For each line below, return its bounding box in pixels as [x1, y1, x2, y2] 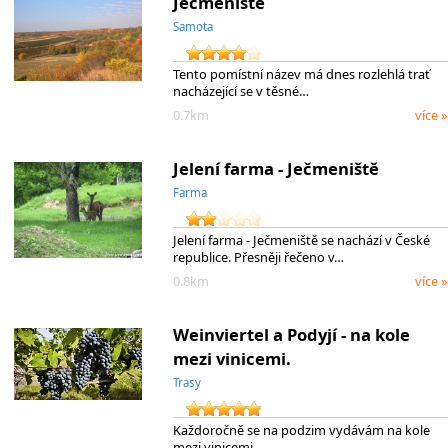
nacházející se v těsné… [172, 81, 309, 100]
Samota [172, 19, 213, 35]
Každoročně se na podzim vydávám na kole [172, 421, 430, 440]
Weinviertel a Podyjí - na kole [172, 323, 410, 347]
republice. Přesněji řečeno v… [172, 247, 344, 266]
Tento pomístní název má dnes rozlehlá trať [172, 64, 430, 83]
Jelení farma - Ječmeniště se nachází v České [172, 230, 430, 249]
